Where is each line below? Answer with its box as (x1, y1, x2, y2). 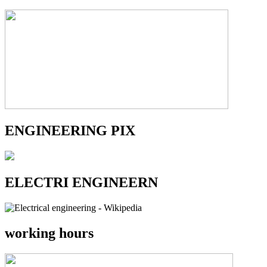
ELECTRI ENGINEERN (5, 175, 158, 191)
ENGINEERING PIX (5, 123, 135, 139)
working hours (5, 225, 94, 241)
